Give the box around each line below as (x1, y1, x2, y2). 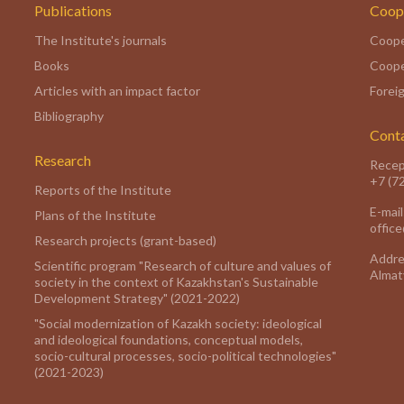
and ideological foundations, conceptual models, (34, 332, 303, 347)
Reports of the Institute (34, 182, 171, 197)
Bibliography (34, 108, 104, 124)
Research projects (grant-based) (34, 233, 216, 248)
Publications (34, 2, 112, 19)
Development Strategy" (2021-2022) (34, 290, 240, 306)
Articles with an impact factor (34, 83, 200, 98)
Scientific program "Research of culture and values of (34, 258, 331, 273)
